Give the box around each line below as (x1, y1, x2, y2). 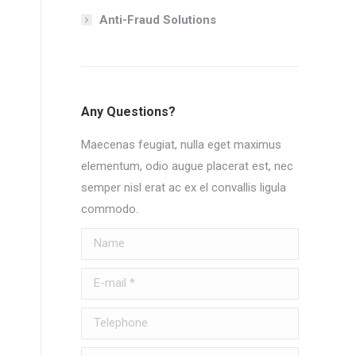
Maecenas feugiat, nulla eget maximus (81, 137, 281, 152)
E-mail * (81, 270, 122, 285)
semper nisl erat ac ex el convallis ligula (81, 180, 286, 195)
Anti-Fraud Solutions (99, 12, 216, 27)
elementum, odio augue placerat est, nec (81, 158, 293, 173)
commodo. (81, 201, 138, 216)
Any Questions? (81, 103, 176, 119)
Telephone (81, 310, 135, 325)
